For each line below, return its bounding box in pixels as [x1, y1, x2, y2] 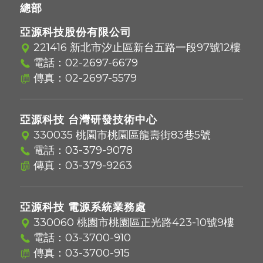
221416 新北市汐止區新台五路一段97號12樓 [30, 41, 241, 55]
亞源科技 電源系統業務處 [19, 201, 146, 214]
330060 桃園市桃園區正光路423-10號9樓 [30, 216, 234, 230]
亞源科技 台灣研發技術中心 [19, 113, 157, 127]
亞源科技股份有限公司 [19, 26, 131, 39]
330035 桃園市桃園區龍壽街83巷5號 [30, 129, 211, 142]
